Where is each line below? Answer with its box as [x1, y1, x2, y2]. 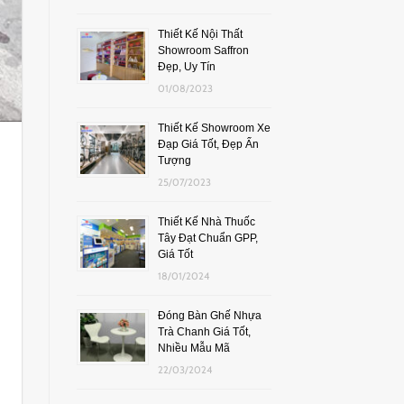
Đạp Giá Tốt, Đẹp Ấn [157, 137, 259, 151]
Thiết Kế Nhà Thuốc [157, 215, 255, 228]
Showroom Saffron [157, 43, 249, 57]
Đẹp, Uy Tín [157, 60, 216, 73]
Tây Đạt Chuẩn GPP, [157, 231, 258, 244]
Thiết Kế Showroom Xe [157, 121, 271, 134]
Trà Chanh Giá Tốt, [157, 325, 251, 338]
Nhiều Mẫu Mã [157, 341, 230, 354]
